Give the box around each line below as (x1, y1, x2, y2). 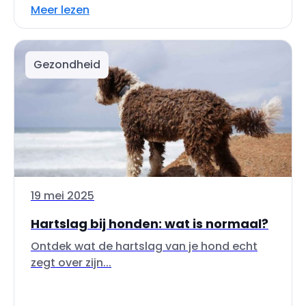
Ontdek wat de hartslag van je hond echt (31, 238, 258, 254)
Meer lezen (31, 2, 89, 18)
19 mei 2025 (31, 188, 94, 204)
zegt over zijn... (31, 255, 111, 270)
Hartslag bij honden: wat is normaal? (31, 215, 268, 232)
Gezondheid (33, 57, 100, 72)
